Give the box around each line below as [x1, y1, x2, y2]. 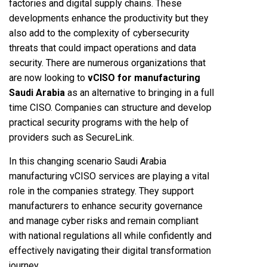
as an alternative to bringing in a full [65, 86, 214, 98]
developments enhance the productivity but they [9, 12, 209, 24]
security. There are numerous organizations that [9, 57, 206, 69]
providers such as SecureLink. [9, 131, 134, 143]
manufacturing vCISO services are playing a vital [9, 170, 209, 182]
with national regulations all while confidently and [9, 229, 212, 241]
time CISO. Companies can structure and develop [9, 101, 212, 113]
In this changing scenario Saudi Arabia [9, 155, 166, 167]
